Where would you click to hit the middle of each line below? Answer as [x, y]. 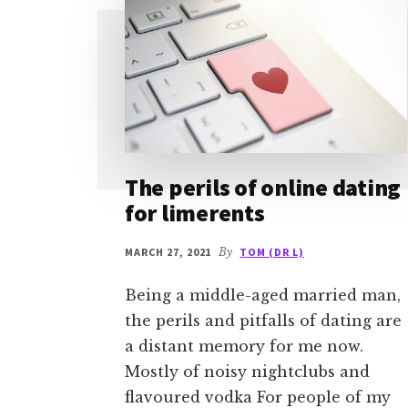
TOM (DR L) [272, 252]
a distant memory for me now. [244, 347]
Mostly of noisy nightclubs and [247, 372]
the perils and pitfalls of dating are [263, 321]
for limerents [195, 213]
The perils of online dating [263, 188]
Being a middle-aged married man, [263, 296]
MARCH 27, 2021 [168, 252]
